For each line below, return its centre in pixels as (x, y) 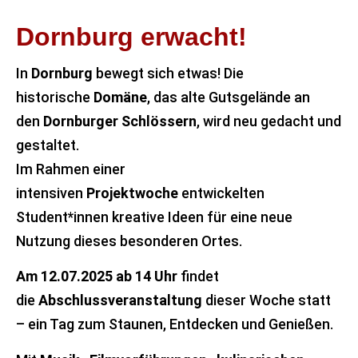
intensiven (51, 193)
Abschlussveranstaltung (120, 300)
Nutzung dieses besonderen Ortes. (129, 241)
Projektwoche (132, 193)
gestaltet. (49, 145)
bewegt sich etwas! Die (168, 73)
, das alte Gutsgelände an (229, 97)
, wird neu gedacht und (269, 121)
